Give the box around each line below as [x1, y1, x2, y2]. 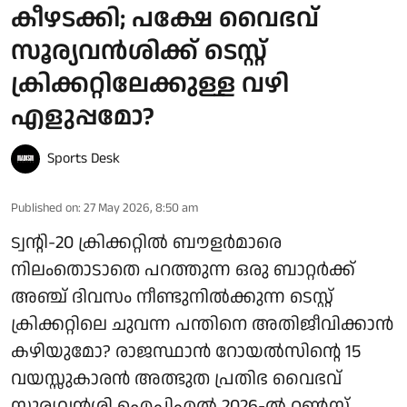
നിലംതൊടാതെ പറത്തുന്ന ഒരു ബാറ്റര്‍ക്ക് [11, 257, 355, 283]
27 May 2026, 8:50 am [84, 199, 198, 218]
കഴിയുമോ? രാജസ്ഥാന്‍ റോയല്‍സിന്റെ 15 [11, 339, 361, 365]
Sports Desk [47, 148, 120, 170]
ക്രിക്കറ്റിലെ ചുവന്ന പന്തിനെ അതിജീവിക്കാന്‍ [11, 312, 393, 338]
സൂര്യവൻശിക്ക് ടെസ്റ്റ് [11, 34, 267, 71]
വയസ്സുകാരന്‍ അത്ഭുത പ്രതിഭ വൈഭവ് [11, 366, 342, 392]
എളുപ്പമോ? [11, 99, 154, 136]
